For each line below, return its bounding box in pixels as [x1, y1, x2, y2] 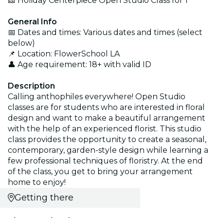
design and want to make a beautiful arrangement [8, 113, 205, 123]
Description [8, 81, 55, 91]
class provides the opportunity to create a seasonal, [8, 134, 206, 144]
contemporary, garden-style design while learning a [8, 145, 208, 155]
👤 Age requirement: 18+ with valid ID [8, 59, 151, 69]
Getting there [14, 192, 73, 203]
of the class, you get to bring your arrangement [8, 166, 193, 176]
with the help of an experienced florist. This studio [8, 124, 201, 133]
